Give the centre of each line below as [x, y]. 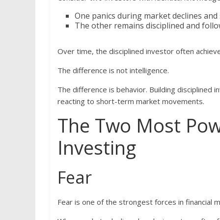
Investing [97, 148]
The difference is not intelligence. [113, 70]
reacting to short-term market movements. [131, 101]
